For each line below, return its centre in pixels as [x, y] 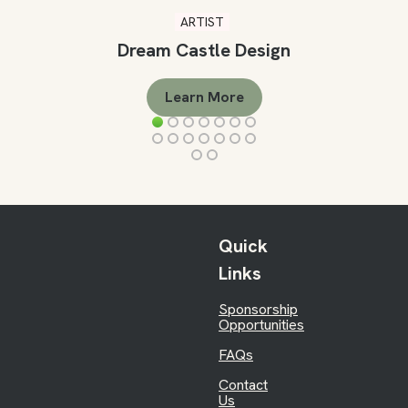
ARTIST [202, 22]
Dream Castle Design [204, 51]
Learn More [204, 97]
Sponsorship [258, 310]
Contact [243, 385]
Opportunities [261, 325]
